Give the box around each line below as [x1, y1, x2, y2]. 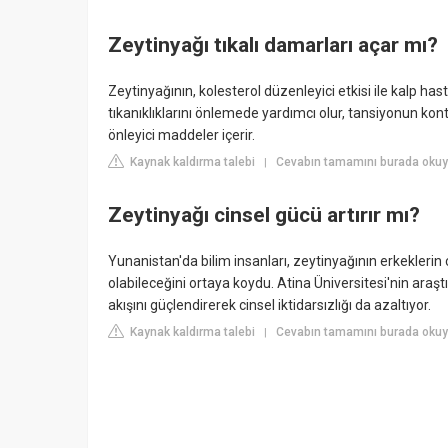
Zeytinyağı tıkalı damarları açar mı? [108, 33, 438, 58]
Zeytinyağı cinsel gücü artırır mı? [108, 203, 420, 228]
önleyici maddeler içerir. [108, 126, 255, 143]
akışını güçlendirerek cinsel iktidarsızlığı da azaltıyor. [108, 296, 431, 313]
